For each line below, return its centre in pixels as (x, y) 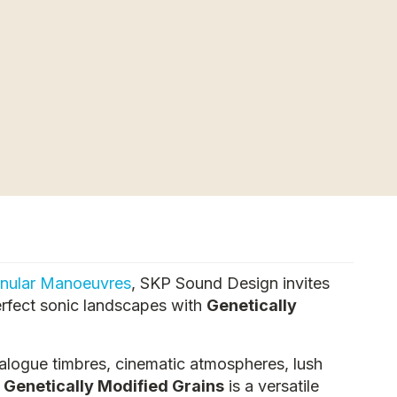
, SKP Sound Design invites (230, 283)
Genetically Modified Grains (114, 386)
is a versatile (272, 386)
